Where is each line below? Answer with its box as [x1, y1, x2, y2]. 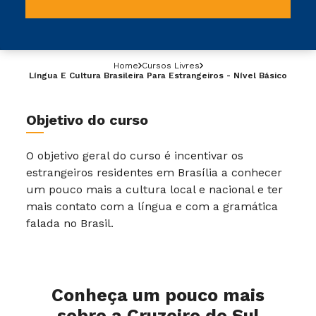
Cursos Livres [141, 61, 200, 71]
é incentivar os [164, 149, 243, 162]
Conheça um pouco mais [51, 285, 265, 305]
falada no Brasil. [26, 217, 114, 230]
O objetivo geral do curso [26, 149, 161, 162]
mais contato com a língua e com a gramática [26, 200, 278, 213]
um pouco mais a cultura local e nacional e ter [26, 183, 283, 196]
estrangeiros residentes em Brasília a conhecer [26, 166, 282, 179]
